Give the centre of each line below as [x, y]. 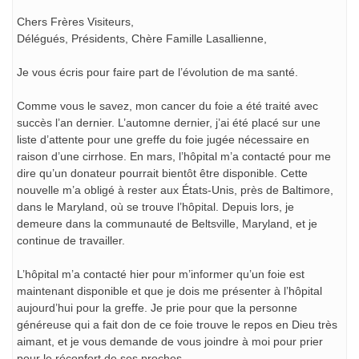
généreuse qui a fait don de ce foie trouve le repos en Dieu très [177, 325]
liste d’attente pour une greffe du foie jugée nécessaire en [163, 139]
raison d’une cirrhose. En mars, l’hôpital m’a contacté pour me [174, 156]
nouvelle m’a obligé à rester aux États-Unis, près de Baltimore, [175, 190]
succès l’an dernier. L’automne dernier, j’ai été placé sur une [169, 123]
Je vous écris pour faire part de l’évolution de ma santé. [157, 72]
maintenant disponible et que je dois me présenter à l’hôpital [169, 291]
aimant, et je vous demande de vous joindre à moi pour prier [170, 341]
